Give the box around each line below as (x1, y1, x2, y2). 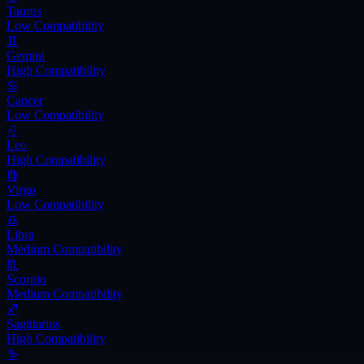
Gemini (6, 48, 45, 63)
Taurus (6, 3, 41, 18)
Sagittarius (6, 316, 60, 331)
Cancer (6, 93, 43, 107)
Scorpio (6, 271, 46, 286)
